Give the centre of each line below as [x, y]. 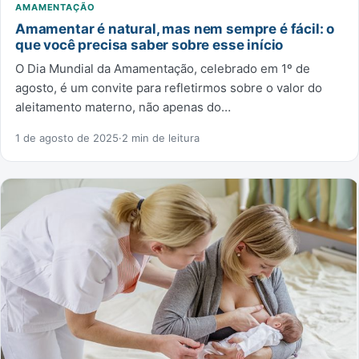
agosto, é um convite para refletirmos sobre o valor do [169, 87]
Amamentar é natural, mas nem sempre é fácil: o [175, 28]
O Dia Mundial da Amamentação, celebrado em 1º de [163, 68]
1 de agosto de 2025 [67, 137]
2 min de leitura [161, 137]
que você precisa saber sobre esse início [149, 44]
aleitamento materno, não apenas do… [123, 107]
